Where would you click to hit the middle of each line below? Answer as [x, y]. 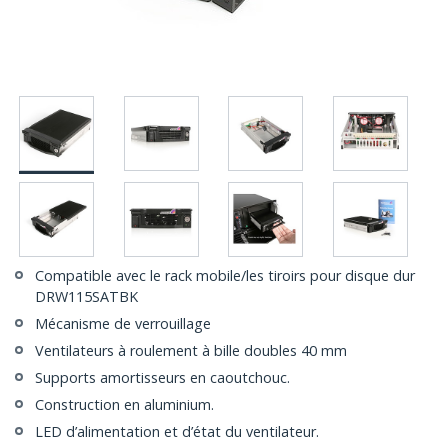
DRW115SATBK [86, 297]
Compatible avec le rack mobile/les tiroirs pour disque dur [225, 276]
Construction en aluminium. [124, 405]
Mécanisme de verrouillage [123, 324]
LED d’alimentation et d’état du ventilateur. [177, 432]
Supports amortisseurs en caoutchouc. [162, 378]
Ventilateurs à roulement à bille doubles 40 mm [191, 351]
